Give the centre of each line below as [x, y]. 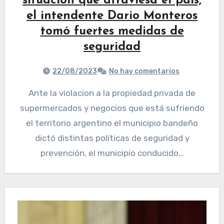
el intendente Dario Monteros [112, 16]
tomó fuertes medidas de [112, 32]
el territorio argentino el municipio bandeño [112, 123]
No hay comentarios [144, 71]
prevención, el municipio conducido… [112, 153]
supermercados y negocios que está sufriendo [112, 108]
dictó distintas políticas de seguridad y [112, 138]
